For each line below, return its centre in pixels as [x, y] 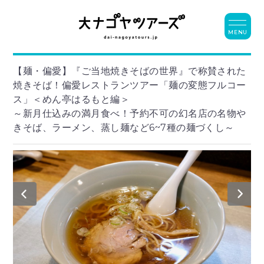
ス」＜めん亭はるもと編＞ [72, 99]
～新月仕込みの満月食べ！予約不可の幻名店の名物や [130, 113]
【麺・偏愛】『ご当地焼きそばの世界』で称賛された [130, 71]
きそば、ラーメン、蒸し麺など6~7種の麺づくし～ [124, 127]
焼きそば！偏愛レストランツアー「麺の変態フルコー [130, 85]
